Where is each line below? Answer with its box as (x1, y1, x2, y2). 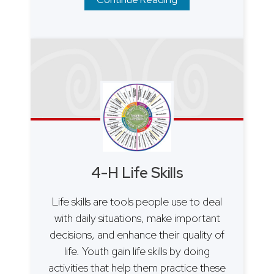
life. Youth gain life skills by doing (64, 243, 210, 258)
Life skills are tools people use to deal (52, 194, 222, 209)
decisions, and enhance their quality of (50, 227, 224, 242)
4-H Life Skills (91, 163, 183, 182)
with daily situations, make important (54, 210, 220, 225)
